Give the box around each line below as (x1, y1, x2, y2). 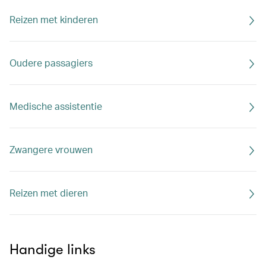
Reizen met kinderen (9, 13, 98, 26)
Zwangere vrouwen (9, 143, 93, 156)
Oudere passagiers (9, 56, 93, 69)
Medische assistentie (9, 100, 102, 112)
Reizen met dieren (9, 186, 88, 199)
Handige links (9, 241, 96, 258)
